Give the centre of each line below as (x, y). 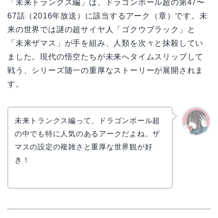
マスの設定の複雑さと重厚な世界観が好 (83, 146)
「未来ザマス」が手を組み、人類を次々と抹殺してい (106, 43)
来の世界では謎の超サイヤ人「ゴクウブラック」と (101, 29)
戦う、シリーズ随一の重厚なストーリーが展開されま (106, 70)
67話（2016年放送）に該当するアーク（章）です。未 (108, 16)
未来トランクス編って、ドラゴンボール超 (87, 120)
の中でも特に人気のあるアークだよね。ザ (87, 133)
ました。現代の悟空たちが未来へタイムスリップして (106, 56)
